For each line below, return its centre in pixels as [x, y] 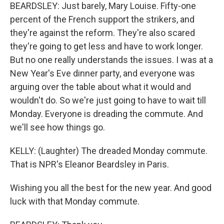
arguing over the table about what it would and [100, 87]
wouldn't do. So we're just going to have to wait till [108, 100]
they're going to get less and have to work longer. [106, 46]
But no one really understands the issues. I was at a [111, 60]
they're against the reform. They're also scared [102, 33]
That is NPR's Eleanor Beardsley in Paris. [89, 164]
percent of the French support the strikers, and [102, 19]
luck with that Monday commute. [75, 201]
